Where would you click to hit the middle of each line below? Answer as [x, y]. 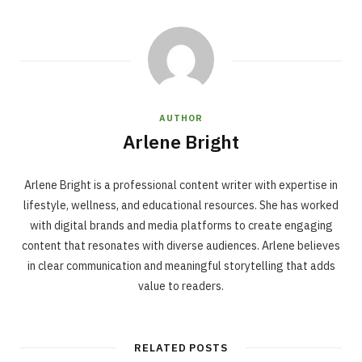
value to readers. [181, 286]
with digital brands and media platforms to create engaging [181, 225]
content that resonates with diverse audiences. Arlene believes [181, 245]
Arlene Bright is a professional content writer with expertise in [181, 185]
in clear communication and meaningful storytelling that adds [181, 265]
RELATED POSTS [181, 347]
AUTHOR [181, 118]
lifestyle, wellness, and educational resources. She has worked [181, 205]
